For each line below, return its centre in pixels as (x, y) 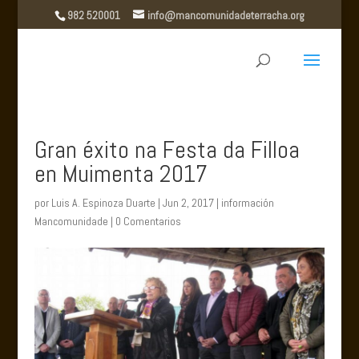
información (247, 203)
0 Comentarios (148, 221)
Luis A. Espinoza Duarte (103, 203)
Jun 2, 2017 (188, 203)
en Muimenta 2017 (121, 174)
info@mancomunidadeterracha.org (226, 15)
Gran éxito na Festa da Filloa (167, 150)
